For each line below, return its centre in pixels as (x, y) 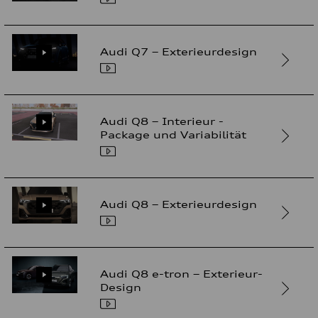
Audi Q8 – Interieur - (162, 121)
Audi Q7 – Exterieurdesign (179, 51)
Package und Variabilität (174, 134)
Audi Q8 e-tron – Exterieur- (182, 273)
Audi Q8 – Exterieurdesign (179, 204)
